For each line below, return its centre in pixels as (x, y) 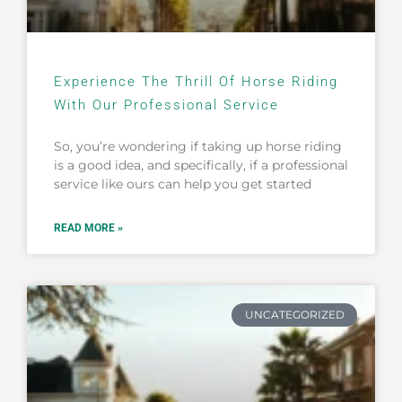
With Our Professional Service (166, 105)
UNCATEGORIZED (294, 314)
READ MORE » (88, 227)
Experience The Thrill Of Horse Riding (196, 81)
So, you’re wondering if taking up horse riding (198, 146)
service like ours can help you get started (183, 184)
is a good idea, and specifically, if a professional (201, 165)
